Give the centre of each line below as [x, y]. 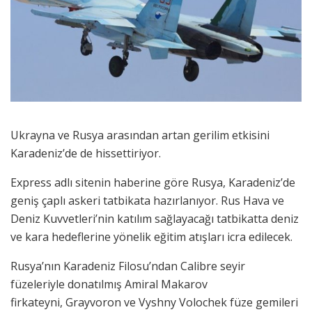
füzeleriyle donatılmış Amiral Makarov [109, 284]
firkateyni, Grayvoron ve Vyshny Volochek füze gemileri [154, 302]
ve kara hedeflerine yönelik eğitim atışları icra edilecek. [151, 236]
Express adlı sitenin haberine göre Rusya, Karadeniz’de [153, 182]
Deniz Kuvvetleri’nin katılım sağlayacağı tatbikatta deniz [155, 218]
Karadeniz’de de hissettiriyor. [86, 153]
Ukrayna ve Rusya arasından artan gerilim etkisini [140, 135]
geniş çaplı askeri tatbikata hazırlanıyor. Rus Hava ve [147, 200]
